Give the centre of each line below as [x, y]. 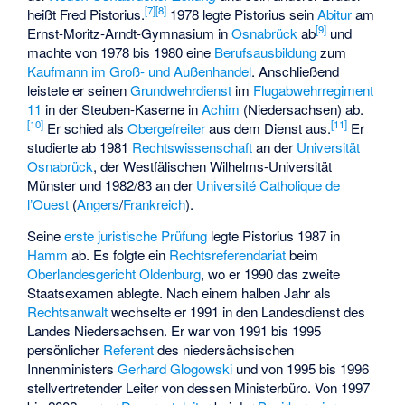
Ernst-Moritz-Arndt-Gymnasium [121, 33]
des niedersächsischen [224, 349]
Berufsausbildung [266, 52]
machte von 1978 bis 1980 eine [121, 52]
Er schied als [86, 127]
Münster [52, 184]
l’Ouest [48, 203]
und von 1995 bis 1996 [301, 368]
